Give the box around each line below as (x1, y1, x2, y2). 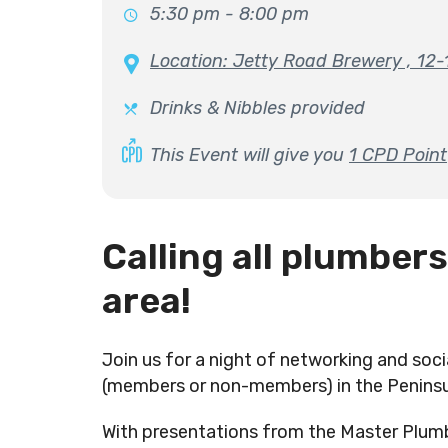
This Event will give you (150, 144, 349, 166)
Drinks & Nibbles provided (150, 97, 365, 119)
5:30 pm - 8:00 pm (150, 3, 309, 25)
